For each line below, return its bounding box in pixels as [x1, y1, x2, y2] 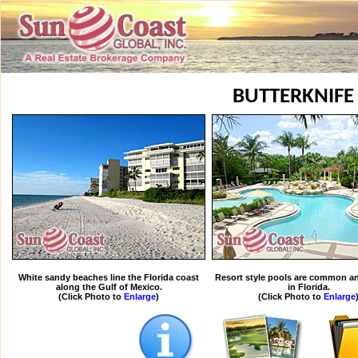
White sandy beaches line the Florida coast [18, 272, 199, 282]
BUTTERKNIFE [232, 86, 354, 108]
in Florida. [287, 282, 330, 292]
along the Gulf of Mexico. [55, 282, 162, 292]
